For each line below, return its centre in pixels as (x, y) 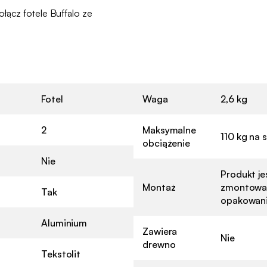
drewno (159, 244)
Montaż (159, 187)
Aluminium (64, 223)
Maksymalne (170, 130)
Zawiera (160, 231)
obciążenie (167, 143)
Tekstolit (61, 254)
